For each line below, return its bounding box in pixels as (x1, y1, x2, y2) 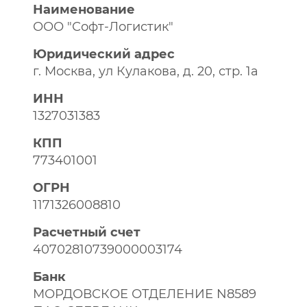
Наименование (33, 2, 135, 17)
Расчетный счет (33, 225, 140, 240)
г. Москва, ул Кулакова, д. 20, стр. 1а (33, 64, 258, 79)
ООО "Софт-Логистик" (33, 19, 173, 34)
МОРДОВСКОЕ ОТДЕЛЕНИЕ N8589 (33, 286, 256, 302)
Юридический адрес (33, 47, 175, 62)
